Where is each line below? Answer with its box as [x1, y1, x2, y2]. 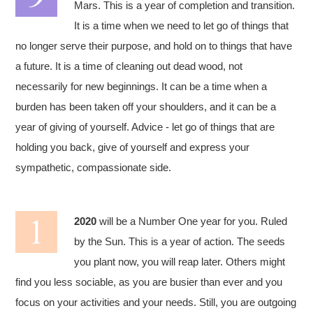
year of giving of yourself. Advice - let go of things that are [15, 121, 275, 133]
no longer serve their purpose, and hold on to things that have [15, 40, 293, 52]
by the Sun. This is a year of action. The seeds [74, 235, 286, 247]
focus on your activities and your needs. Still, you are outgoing [15, 296, 297, 308]
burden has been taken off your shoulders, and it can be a [15, 101, 277, 112]
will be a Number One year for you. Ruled [96, 215, 288, 227]
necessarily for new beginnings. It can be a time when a [15, 80, 268, 92]
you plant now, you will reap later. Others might [74, 256, 286, 268]
